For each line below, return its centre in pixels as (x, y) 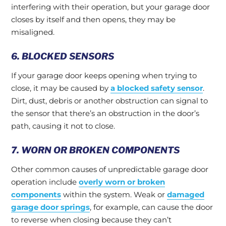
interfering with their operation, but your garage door (110, 7)
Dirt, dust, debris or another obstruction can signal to (109, 101)
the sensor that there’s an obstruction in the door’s (105, 113)
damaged (186, 194)
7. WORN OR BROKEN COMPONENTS (95, 150)
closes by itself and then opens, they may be (93, 19)
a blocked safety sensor (157, 88)
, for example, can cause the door (151, 207)
